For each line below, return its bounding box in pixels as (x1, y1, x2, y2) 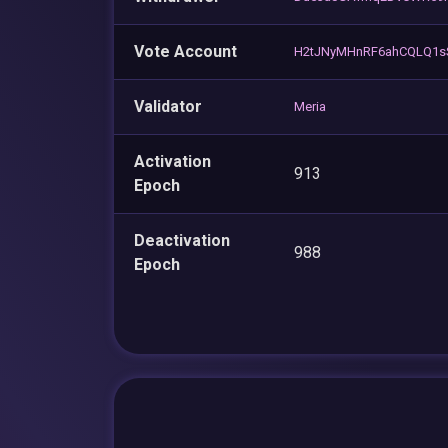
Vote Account (134, 41, 237, 61)
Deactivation (134, 230, 230, 250)
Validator (134, 96, 202, 116)
